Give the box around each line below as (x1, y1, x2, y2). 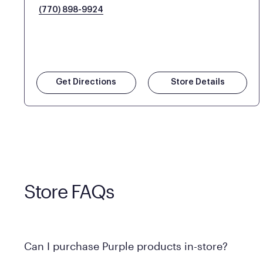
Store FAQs (23, 180, 114, 202)
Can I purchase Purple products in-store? (23, 240, 228, 253)
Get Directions (56, 77, 117, 86)
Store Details (170, 77, 225, 86)
